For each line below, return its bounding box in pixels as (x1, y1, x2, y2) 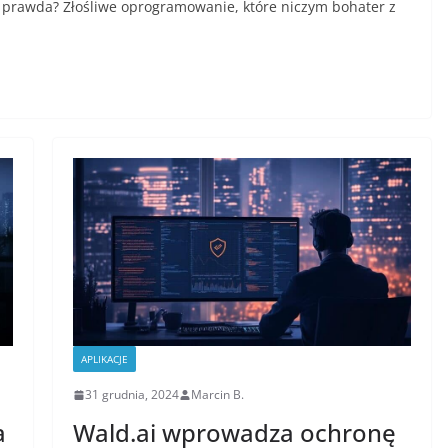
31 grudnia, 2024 (84, 386, 179, 404)
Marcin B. (190, 386, 244, 404)
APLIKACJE (80, 352, 128, 367)
